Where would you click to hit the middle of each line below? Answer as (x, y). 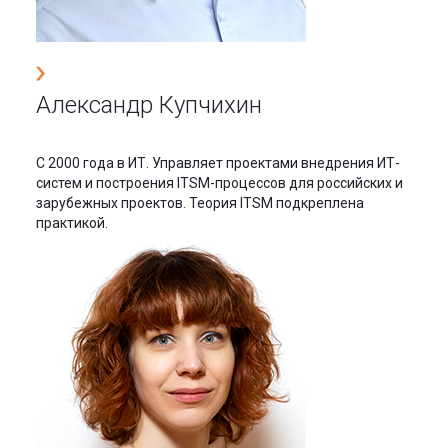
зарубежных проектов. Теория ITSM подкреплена (200, 202)
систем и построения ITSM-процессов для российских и (219, 182)
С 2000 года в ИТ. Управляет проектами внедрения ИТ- (218, 162)
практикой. (72, 222)
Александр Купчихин (149, 104)
